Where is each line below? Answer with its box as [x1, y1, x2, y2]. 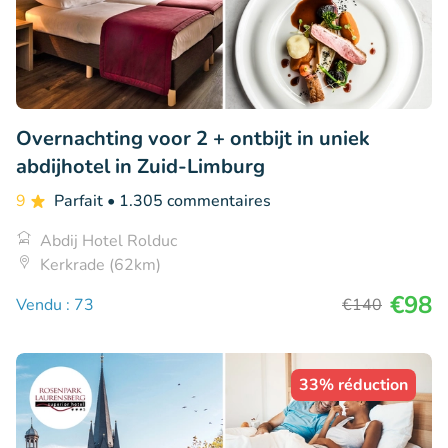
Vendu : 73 [16, 294, 94, 317]
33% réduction [299, 374, 408, 397]
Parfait [54, 190, 107, 213]
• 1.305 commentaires [107, 190, 271, 213]
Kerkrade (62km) [40, 254, 161, 277]
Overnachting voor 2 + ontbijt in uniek [16, 125, 370, 153]
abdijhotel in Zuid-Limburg [16, 153, 265, 181]
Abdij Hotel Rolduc [40, 230, 177, 253]
